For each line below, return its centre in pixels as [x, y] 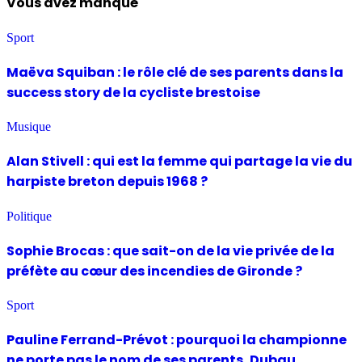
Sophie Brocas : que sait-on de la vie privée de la [170, 250]
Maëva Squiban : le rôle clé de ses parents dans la [175, 72]
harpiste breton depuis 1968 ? [107, 182]
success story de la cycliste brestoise [133, 92]
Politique [29, 216]
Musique [29, 127]
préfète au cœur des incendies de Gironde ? [154, 271]
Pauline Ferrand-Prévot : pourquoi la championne [177, 340]
